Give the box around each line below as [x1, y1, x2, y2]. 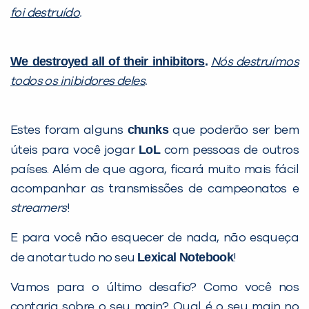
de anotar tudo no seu [10, 251, 137, 264]
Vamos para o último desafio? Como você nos [10, 281, 299, 294]
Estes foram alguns [10, 123, 128, 137]
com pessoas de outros [160, 143, 299, 157]
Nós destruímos [210, 55, 299, 68]
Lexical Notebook [137, 250, 234, 264]
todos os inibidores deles [10, 74, 145, 88]
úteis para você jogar [10, 143, 139, 157]
